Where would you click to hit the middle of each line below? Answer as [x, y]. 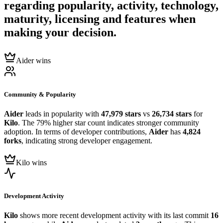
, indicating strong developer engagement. [87, 140]
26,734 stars [172, 113]
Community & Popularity [40, 94]
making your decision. [60, 33]
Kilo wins [31, 162]
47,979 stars [121, 113]
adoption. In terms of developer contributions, [76, 131]
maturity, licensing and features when [100, 19]
